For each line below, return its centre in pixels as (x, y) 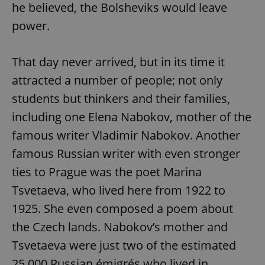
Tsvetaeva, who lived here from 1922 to (119, 190)
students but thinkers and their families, (121, 99)
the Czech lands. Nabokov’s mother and (120, 227)
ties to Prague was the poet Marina (107, 172)
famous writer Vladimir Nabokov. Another (126, 135)
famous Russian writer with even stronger (126, 154)
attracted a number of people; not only (117, 80)
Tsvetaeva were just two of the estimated (124, 245)
